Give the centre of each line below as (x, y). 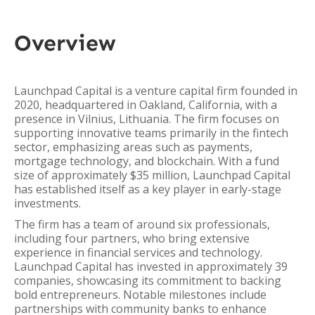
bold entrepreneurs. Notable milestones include (140, 295)
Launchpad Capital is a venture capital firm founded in (156, 91)
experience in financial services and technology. (138, 252)
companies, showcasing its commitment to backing (148, 281)
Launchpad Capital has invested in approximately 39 (151, 266)
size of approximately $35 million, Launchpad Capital (152, 175)
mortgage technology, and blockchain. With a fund (147, 161)
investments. (47, 203)
